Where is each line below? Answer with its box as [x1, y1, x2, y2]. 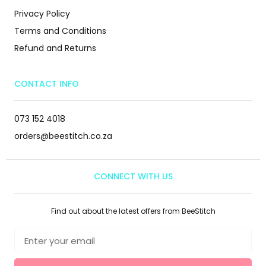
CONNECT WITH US [93, 170, 173, 183]
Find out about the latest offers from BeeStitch [50, 206, 216, 217]
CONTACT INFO [14, 78, 79, 90]
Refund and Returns [14, 42, 96, 55]
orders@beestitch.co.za [14, 130, 112, 142]
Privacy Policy [14, 8, 70, 20]
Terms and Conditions [14, 25, 106, 37]
